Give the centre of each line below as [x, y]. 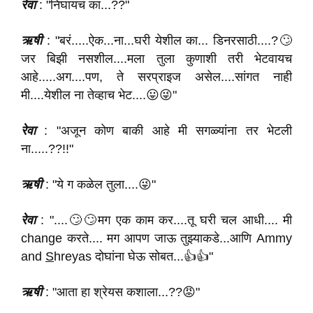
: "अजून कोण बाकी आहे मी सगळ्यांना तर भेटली [164, 131]
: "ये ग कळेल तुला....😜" [99, 184]
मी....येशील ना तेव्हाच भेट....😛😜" [99, 95]
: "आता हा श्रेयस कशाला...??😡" [121, 292]
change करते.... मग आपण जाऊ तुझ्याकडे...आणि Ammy [156, 238]
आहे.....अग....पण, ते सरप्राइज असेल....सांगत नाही [156, 77]
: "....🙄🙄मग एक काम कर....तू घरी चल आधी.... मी [164, 220]
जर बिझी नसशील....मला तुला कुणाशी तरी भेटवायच [156, 59]
